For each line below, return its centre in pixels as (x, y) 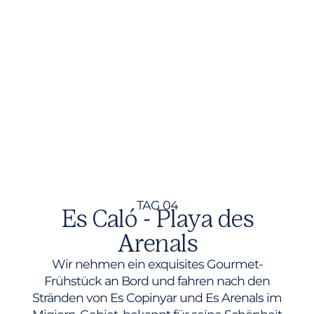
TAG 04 (157, 205)
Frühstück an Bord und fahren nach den (157, 281)
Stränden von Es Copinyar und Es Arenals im (157, 298)
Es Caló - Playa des (157, 219)
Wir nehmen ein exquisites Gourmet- (157, 264)
